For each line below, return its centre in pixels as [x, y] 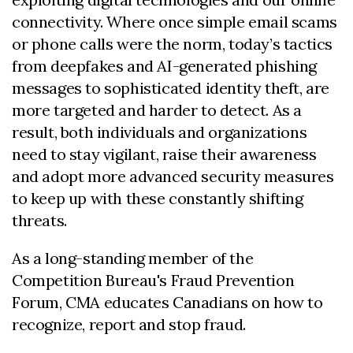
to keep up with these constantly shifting [158, 198]
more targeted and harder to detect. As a [157, 110]
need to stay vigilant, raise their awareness [164, 154]
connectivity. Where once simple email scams [175, 22]
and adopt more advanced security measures [173, 176]
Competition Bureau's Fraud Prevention [153, 280]
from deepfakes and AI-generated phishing [165, 66]
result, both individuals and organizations [160, 132]
